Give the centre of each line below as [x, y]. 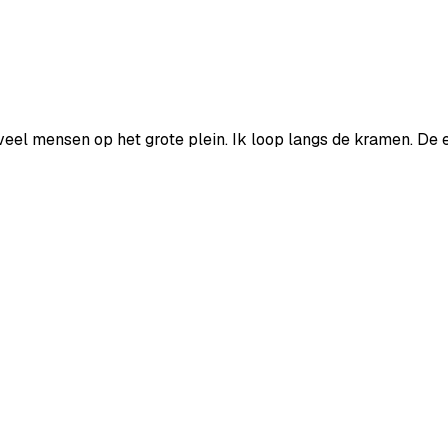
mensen [61, 139]
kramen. [383, 139]
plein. [208, 139]
